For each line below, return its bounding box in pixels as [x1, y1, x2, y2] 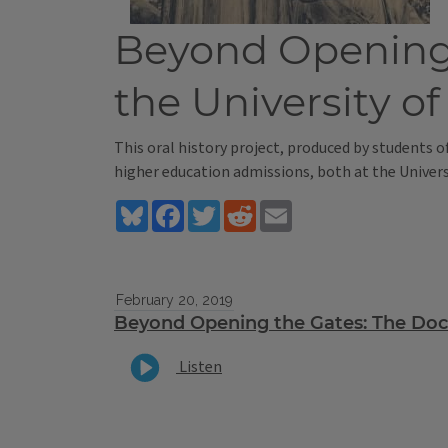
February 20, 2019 [115, 292, 233, 309]
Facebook [184, 197, 249, 220]
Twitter [220, 197, 273, 220]
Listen [176, 355, 222, 378]
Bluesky [148, 197, 201, 220]
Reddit [256, 197, 301, 220]
